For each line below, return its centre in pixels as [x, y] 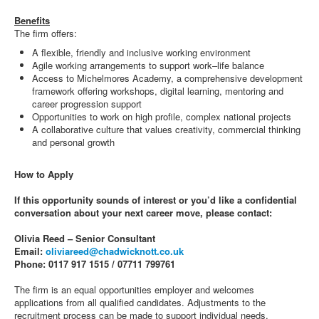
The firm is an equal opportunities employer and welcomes [134, 289]
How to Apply [44, 174]
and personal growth [73, 142]
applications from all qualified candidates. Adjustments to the [140, 302]
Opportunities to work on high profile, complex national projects [162, 116]
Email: [30, 251]
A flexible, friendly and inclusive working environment [141, 52]
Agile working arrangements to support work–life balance [148, 65]
